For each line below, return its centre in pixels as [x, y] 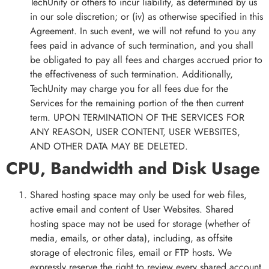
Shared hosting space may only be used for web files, [138, 195]
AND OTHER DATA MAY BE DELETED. [109, 147]
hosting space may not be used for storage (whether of [140, 224]
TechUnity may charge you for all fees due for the [129, 89]
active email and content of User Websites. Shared [132, 210]
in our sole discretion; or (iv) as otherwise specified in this [147, 17]
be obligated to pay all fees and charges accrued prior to [146, 60]
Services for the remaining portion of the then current [137, 103]
